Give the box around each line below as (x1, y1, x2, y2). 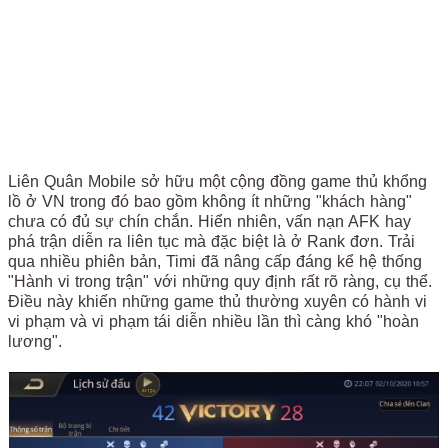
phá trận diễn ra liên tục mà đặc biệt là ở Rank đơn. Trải (8, 233, 415, 250)
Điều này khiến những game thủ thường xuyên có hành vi (8, 293, 427, 310)
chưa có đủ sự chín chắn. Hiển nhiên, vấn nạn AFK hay (8, 213, 411, 230)
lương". (8, 333, 62, 350)
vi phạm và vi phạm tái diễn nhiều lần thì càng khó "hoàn (8, 313, 419, 330)
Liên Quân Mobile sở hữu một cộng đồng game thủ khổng (8, 173, 427, 190)
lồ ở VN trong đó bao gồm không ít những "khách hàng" (8, 193, 412, 210)
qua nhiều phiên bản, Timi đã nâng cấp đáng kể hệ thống (8, 253, 422, 270)
